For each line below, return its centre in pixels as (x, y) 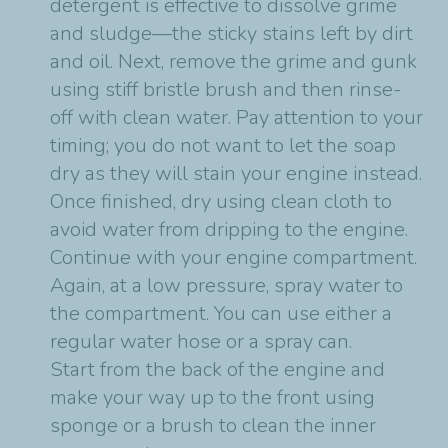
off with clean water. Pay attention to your (236, 117)
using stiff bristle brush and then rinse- (225, 89)
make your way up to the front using (215, 397)
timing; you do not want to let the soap (223, 145)
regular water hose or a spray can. (201, 341)
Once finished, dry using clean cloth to (221, 201)
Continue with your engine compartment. (233, 257)
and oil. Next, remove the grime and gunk (233, 61)
